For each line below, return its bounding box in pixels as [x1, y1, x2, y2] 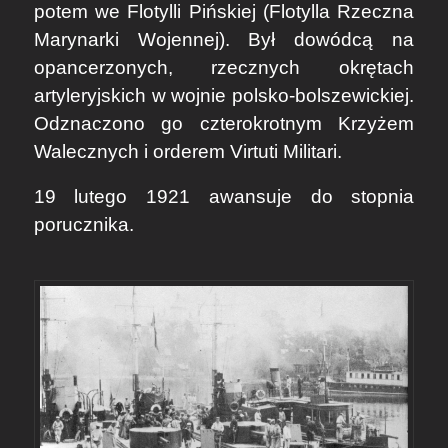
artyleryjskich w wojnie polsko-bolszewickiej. [33, 85, 415, 107]
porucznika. [33, 213, 134, 235]
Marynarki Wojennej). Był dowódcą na [33, 29, 415, 51]
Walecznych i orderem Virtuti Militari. [33, 141, 342, 163]
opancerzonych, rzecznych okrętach [33, 57, 415, 79]
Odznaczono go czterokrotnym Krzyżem [33, 113, 415, 135]
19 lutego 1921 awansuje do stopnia [33, 185, 415, 207]
